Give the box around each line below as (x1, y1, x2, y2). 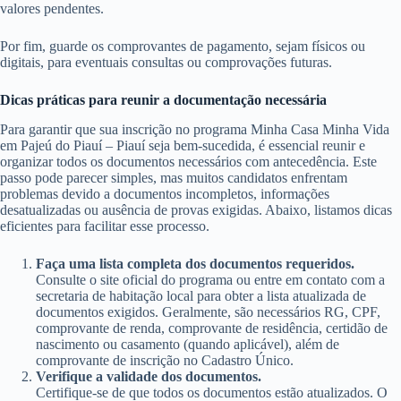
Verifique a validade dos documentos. (36, 368, 261, 384)
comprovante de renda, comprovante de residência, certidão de (36, 320, 388, 336)
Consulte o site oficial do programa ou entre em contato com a (36, 271, 385, 287)
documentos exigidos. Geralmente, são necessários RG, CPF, (36, 303, 380, 320)
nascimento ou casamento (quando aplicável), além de (36, 336, 339, 352)
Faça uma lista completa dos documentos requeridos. (36, 255, 354, 271)
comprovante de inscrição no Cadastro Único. (36, 352, 294, 368)
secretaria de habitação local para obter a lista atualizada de (36, 287, 366, 303)
